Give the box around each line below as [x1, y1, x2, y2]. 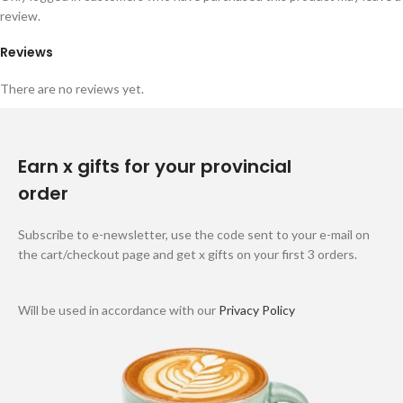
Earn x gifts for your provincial [18, 154, 291, 180]
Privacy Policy [219, 302, 295, 318]
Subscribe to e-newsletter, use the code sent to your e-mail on [18, 227, 370, 243]
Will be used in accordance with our [18, 302, 219, 318]
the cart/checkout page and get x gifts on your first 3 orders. [18, 246, 357, 263]
